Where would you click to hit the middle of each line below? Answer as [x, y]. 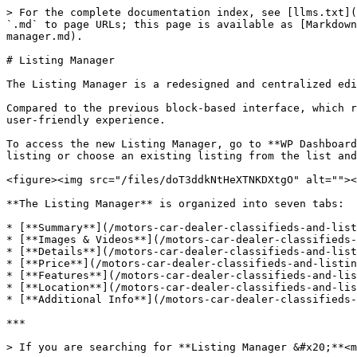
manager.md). [45, 36]
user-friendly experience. [86, 120]
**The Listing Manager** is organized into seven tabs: [175, 204]
